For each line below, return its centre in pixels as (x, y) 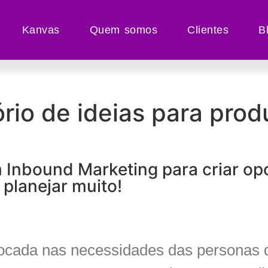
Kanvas (41, 30)
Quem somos (124, 30)
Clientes (208, 30)
